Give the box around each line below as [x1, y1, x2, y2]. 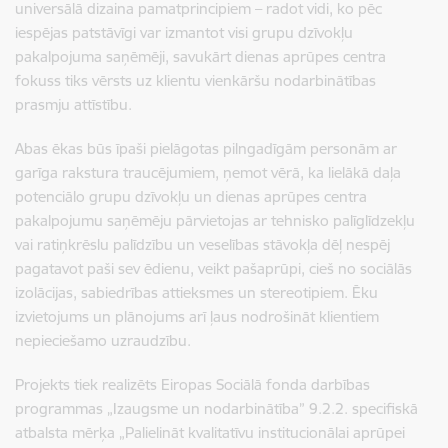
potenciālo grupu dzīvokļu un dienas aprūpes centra [15, 186, 367, 206]
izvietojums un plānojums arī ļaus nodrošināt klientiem [15, 306, 379, 326]
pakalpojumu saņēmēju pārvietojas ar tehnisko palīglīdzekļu [15, 210, 415, 230]
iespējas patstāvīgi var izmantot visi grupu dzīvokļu [15, 22, 353, 42]
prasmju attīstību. [15, 94, 132, 114]
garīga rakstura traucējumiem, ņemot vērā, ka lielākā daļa [15, 162, 401, 182]
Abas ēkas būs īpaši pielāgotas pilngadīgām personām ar [15, 138, 397, 158]
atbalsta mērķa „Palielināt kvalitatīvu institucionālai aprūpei [15, 422, 405, 442]
